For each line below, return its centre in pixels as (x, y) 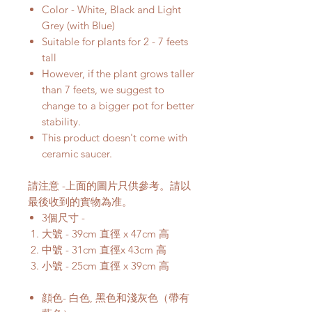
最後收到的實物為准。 (80, 202)
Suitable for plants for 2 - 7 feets (115, 42)
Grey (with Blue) (78, 26)
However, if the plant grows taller (118, 74)
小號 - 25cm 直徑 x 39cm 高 (106, 266)
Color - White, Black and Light (111, 10)
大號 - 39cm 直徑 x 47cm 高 (106, 234)
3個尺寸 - (63, 218)
